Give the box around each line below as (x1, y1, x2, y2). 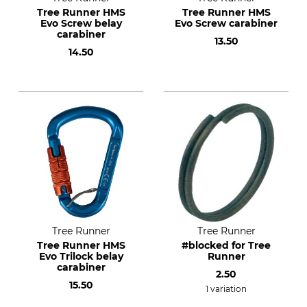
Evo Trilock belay (38, 250, 123, 262)
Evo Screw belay (40, 17, 122, 29)
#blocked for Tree (182, 239, 271, 251)
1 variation (206, 284, 247, 294)
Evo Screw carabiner (175, 17, 278, 29)
